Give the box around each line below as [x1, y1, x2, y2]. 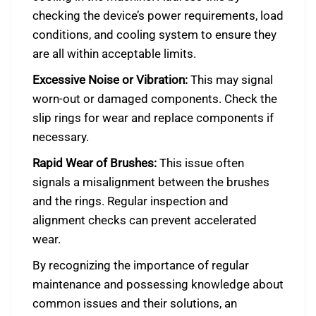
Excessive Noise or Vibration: [32, 73, 188, 87]
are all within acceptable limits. [32, 47, 196, 61]
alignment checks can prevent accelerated [32, 213, 257, 227]
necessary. [32, 130, 89, 144]
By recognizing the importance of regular [32, 258, 249, 272]
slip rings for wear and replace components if [32, 111, 274, 125]
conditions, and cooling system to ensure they [32, 28, 276, 42]
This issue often [157, 156, 244, 170]
